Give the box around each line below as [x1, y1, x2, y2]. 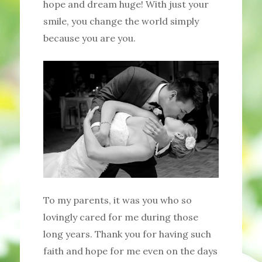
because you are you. [43, 32, 136, 44]
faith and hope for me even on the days [43, 245, 218, 257]
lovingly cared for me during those [43, 211, 198, 223]
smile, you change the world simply [43, 15, 199, 27]
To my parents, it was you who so [43, 194, 192, 206]
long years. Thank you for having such [43, 228, 211, 240]
